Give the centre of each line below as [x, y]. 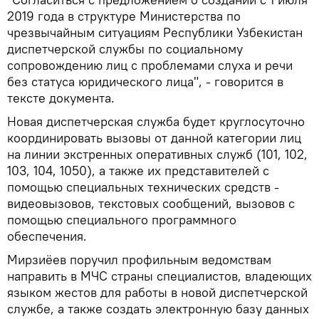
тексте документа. [61, 98]
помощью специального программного [122, 219]
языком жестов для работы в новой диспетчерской [157, 292]
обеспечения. [47, 236]
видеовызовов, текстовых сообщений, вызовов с [151, 203]
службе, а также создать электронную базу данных [158, 308]
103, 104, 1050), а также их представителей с [138, 170]
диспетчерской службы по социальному [125, 48]
